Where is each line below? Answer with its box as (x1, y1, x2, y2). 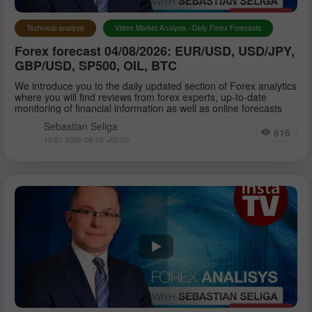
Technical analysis (26, 22, 84, 33)
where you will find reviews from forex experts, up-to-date (15, 89, 267, 104)
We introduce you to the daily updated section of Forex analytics (15, 78, 297, 93)
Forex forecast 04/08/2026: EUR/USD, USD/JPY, (15, 41, 295, 60)
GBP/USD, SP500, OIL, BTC (15, 56, 177, 75)
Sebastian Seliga (44, 118, 118, 133)
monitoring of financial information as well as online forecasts (15, 100, 282, 115)
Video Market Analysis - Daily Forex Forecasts (115, 22, 261, 33)
